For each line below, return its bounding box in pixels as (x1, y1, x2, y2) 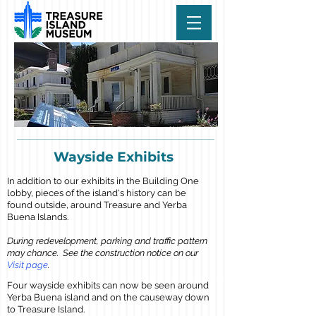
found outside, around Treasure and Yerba (7, 200, 187, 210)
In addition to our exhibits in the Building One (7, 176, 199, 186)
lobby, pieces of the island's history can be (7, 188, 186, 198)
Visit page (7, 260, 48, 270)
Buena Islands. (7, 212, 68, 222)
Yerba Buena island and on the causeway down (7, 292, 209, 303)
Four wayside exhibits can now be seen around (7, 280, 209, 291)
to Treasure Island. (7, 304, 85, 315)
